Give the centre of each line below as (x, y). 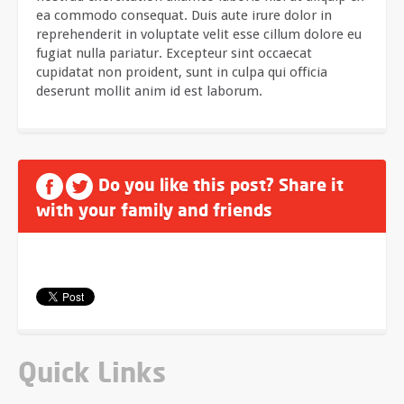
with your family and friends (154, 210)
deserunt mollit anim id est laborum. (149, 91)
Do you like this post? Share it (221, 185)
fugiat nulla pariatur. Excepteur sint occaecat (174, 53)
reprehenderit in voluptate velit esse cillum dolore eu (199, 34)
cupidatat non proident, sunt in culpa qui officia (182, 72)
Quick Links (92, 372)
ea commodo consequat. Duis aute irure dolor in (184, 15)
